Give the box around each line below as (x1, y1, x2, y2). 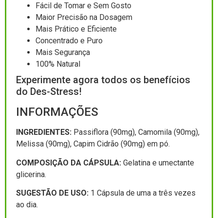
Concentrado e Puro (36, 36, 103, 46)
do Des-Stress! (16, 86, 82, 98)
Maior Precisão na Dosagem (36, 13, 132, 22)
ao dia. (16, 200, 38, 210)
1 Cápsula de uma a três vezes (89, 188, 196, 198)
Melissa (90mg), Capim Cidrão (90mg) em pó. (16, 139, 170, 149)
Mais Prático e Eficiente (36, 24, 117, 34)
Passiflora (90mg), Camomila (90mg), (72, 127, 200, 137)
